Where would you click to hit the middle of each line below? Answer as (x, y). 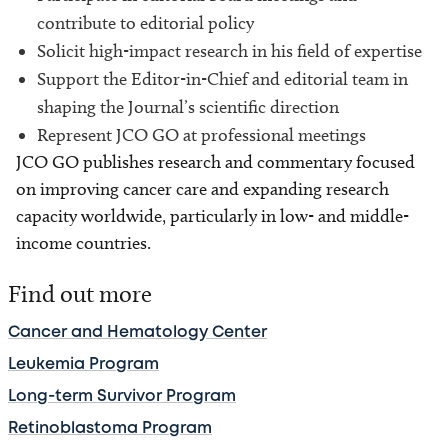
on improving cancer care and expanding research (202, 189)
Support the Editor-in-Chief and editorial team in (222, 79)
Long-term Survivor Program (122, 397)
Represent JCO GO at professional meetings (201, 135)
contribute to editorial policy (145, 23)
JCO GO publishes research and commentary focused (215, 162)
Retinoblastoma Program (110, 429)
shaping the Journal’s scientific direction (188, 107)
